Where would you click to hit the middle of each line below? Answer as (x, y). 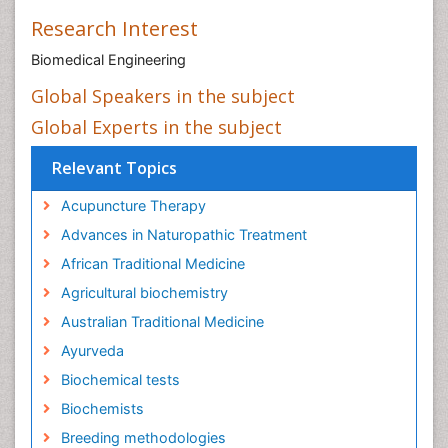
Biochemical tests (120, 379)
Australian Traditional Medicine (162, 321)
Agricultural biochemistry (144, 292)
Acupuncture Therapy (133, 205)
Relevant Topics (114, 168)
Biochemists (102, 408)
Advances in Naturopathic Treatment (183, 234)
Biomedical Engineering (108, 59)
